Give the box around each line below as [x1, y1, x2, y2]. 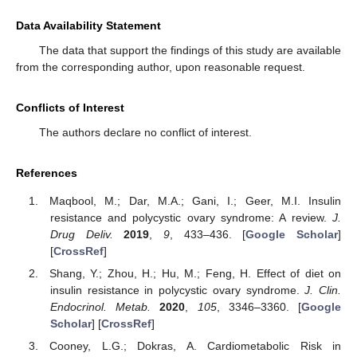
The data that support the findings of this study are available [38, 44, 341, 57]
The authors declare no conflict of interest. [38, 126, 252, 139]
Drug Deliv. [49, 227, 113, 241]
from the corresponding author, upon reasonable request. [16, 61, 305, 74]
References [16, 167, 77, 180]
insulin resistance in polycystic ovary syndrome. [49, 283, 305, 296]
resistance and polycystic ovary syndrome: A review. [49, 210, 332, 224]
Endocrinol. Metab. [49, 300, 151, 313]
